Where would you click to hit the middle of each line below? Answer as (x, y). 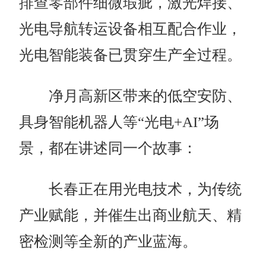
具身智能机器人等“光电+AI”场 (119, 122)
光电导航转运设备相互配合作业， (131, 28)
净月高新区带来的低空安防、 (131, 96)
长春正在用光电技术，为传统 (131, 189)
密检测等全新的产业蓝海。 (110, 241)
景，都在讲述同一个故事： (108, 148)
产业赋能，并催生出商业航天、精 (131, 215)
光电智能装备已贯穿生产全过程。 (131, 55)
